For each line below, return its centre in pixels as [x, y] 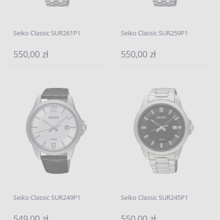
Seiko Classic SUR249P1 [47, 197]
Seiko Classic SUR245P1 [154, 197]
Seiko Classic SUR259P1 [154, 33]
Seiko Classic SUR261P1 [47, 33]
